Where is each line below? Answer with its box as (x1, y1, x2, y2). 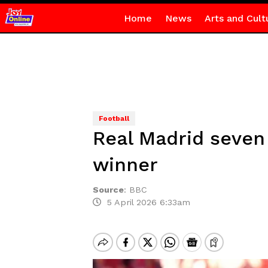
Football (98, 114, 129, 123)
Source (92, 185, 124, 194)
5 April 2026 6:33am (100, 197, 190, 207)
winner (92, 153, 158, 176)
